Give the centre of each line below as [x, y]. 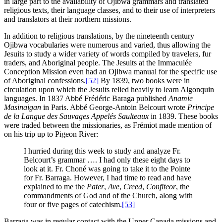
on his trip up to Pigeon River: [51, 134]
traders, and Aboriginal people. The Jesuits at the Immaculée [98, 63]
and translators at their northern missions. [68, 19]
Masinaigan [23, 108]
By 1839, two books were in [144, 81]
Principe [201, 108]
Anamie [181, 99]
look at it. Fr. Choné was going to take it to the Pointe [107, 169]
